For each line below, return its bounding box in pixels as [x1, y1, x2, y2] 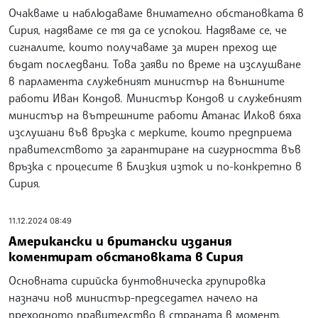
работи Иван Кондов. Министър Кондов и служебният [9, 91, 302, 106]
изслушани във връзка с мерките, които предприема [9, 125, 292, 140]
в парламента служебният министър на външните [9, 74, 285, 89]
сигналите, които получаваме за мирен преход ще [9, 40, 277, 55]
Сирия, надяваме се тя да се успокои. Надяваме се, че [9, 23, 287, 38]
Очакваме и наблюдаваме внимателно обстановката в [9, 6, 304, 21]
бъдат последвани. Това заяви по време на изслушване [9, 57, 301, 72]
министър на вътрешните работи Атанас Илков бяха [9, 108, 301, 123]
